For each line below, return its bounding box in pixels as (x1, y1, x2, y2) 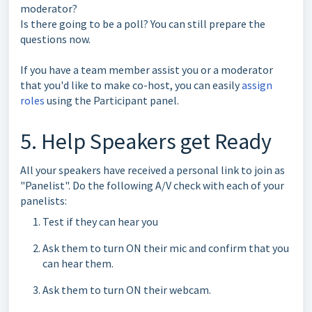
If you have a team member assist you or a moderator (20, 63, 273, 77)
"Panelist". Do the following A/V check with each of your (20, 178, 284, 192)
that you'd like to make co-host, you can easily (20, 78, 242, 92)
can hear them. (42, 256, 116, 270)
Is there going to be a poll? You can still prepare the (20, 17, 265, 31)
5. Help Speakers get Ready (20, 127, 272, 155)
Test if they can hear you (42, 214, 158, 228)
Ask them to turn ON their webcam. (42, 283, 211, 297)
